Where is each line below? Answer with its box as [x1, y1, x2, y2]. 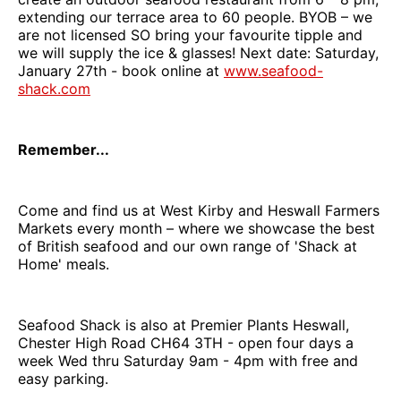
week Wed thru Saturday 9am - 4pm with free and [18, 351, 358, 370]
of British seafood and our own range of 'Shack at [18, 236, 357, 255]
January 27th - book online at [18, 61, 224, 80]
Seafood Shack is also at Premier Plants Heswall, [18, 315, 349, 334]
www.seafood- [224, 61, 323, 80]
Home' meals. [18, 254, 109, 273]
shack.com [18, 79, 90, 98]
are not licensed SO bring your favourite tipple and [18, 25, 363, 44]
